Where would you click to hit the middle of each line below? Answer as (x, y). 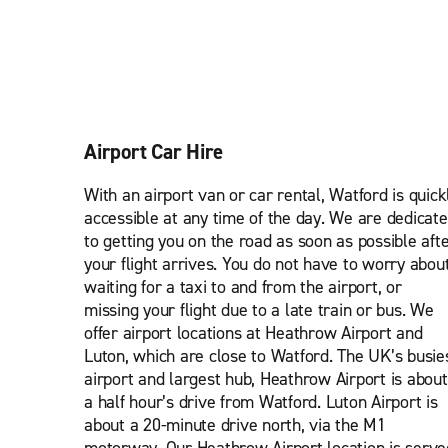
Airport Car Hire (153, 152)
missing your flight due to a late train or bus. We (259, 310)
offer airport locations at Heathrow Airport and (253, 333)
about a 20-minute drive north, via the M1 (235, 425)
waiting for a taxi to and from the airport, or (243, 287)
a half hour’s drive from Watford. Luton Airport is (261, 402)
